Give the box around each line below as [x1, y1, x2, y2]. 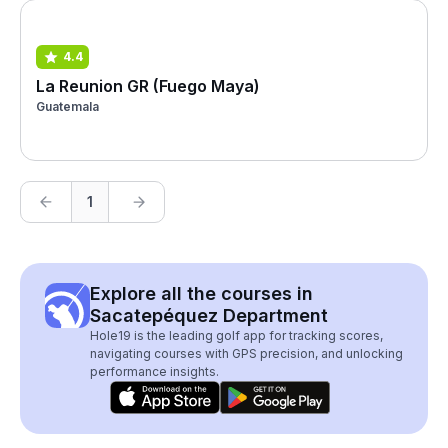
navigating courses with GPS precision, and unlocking [90, 346, 403, 361]
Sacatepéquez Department [90, 305, 328, 326]
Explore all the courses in [90, 283, 313, 304]
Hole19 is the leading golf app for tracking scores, [90, 328, 383, 343]
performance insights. [90, 364, 219, 379]
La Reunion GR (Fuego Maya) [36, 75, 260, 96]
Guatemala [36, 98, 99, 114]
